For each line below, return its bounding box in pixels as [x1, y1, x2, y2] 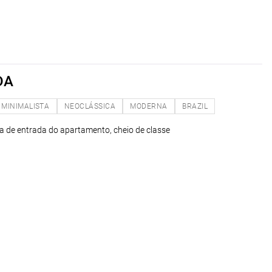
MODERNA [130, 101, 168, 110]
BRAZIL [182, 101, 208, 110]
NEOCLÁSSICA [64, 101, 116, 110]
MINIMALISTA [1, 101, 50, 110]
